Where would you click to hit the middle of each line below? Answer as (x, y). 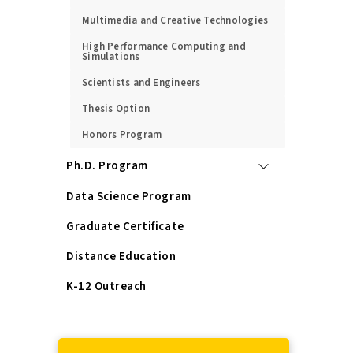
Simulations (111, 57)
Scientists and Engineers (141, 83)
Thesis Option (116, 109)
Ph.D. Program (107, 166)
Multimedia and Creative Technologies (175, 20)
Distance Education (121, 256)
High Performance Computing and (164, 46)
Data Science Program (129, 197)
